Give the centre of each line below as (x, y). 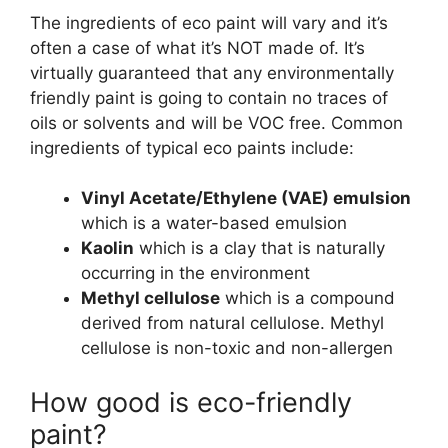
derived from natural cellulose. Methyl (232, 323)
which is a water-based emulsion (214, 223)
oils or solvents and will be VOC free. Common (216, 122)
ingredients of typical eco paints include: (192, 147)
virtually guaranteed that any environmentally (212, 72)
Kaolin (107, 248)
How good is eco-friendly (191, 402)
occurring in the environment (195, 273)
